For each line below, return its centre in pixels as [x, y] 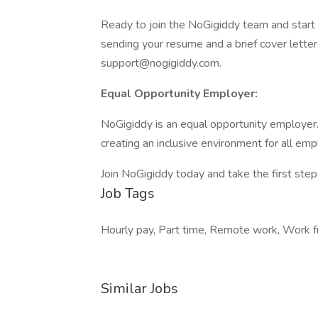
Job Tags [128, 193]
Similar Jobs [139, 289]
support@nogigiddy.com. [161, 63]
